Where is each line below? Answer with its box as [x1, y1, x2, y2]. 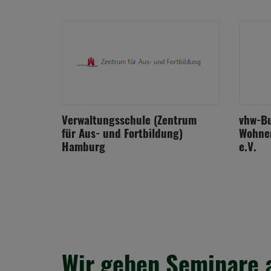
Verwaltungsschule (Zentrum [62, 110, 197, 128]
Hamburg [62, 137, 105, 154]
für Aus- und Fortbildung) [62, 123, 183, 141]
